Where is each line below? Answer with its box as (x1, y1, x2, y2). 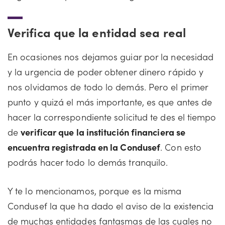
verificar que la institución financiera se (21, 126, 186, 138)
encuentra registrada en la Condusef (8, 141, 161, 153)
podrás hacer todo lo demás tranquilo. (8, 156, 168, 168)
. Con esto (160, 141, 202, 153)
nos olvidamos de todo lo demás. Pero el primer (8, 80, 208, 93)
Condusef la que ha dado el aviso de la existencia (8, 199, 214, 212)
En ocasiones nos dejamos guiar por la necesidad (8, 50, 214, 63)
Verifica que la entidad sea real (8, 24, 186, 40)
